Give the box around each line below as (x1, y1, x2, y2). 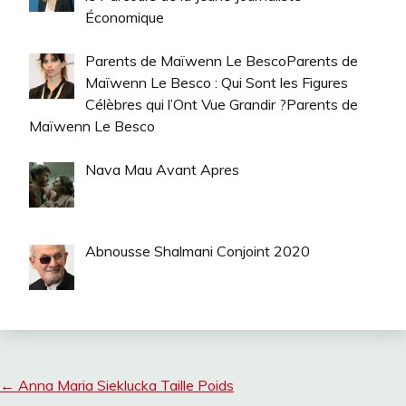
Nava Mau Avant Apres (85, 159, 239, 179)
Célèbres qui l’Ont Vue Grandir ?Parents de (85, 94, 358, 113)
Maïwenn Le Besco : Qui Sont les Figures (85, 72, 348, 92)
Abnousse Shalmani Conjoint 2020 (85, 242, 310, 261)
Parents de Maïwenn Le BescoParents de (85, 51, 358, 70)
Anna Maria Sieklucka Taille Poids (14, 376, 234, 395)
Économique (85, 7, 164, 26)
